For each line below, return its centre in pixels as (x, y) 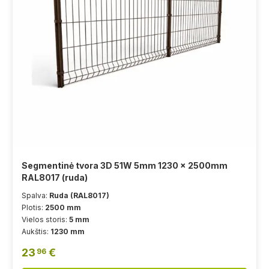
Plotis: (33, 208)
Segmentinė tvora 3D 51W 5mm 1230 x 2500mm (125, 166)
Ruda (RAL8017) (79, 196)
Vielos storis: (45, 220)
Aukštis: (36, 232)
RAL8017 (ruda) (55, 178)
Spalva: (35, 196)
